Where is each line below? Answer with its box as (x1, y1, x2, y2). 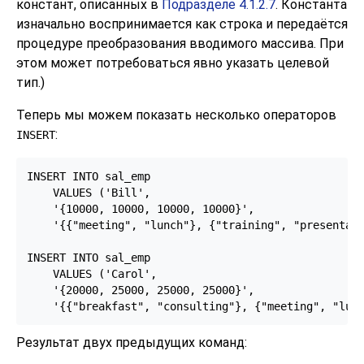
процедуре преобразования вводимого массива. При (16, 36, 344, 52)
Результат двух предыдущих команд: (16, 334, 247, 350)
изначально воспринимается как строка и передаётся (16, 16, 348, 32)
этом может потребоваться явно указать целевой (16, 55, 329, 71)
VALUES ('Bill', (26, 186, 150, 200)
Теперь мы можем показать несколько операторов (16, 107, 336, 123)
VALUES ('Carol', (26, 267, 157, 281)
